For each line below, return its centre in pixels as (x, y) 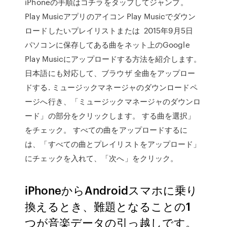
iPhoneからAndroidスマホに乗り (111, 190)
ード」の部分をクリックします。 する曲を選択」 (110, 116)
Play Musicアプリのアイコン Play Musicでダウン (110, 16)
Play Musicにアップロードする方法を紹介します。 (113, 59)
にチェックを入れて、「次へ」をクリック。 (102, 158)
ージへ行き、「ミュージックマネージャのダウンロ (113, 101)
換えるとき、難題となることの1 (108, 206)
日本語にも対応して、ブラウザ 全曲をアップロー (110, 73)
